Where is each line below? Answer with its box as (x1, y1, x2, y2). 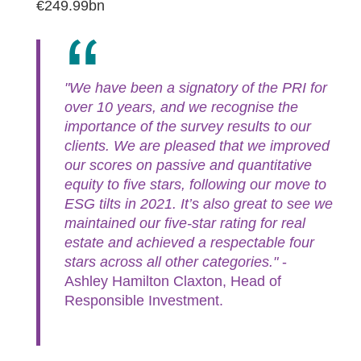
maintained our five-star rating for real (64, 215, 305, 232)
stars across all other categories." (64, 254, 278, 271)
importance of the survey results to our (64, 118, 311, 135)
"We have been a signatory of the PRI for (64, 80, 327, 97)
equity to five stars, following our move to (64, 176, 326, 193)
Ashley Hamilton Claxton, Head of (64, 273, 281, 290)
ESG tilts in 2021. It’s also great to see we (64, 196, 333, 213)
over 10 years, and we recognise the (64, 99, 298, 116)
